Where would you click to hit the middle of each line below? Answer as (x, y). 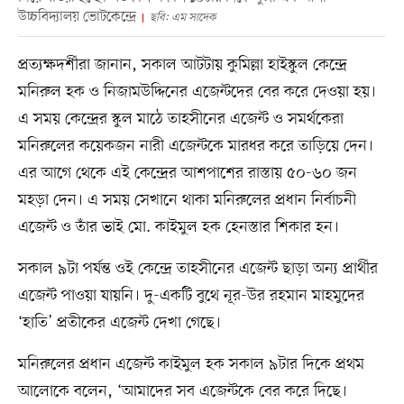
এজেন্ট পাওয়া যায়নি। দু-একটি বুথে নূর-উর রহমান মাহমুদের (191, 296)
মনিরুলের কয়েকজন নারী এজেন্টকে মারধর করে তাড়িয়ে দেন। (195, 147)
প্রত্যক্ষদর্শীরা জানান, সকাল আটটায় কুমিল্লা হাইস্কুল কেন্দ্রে (182, 65)
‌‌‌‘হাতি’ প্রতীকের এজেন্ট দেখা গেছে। (119, 323)
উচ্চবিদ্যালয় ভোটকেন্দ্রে (77, 18)
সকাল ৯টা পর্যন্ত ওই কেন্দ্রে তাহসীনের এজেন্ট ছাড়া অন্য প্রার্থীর (197, 269)
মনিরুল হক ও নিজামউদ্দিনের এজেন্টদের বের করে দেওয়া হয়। (197, 92)
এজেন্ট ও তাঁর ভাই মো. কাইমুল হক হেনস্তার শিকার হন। (178, 228)
